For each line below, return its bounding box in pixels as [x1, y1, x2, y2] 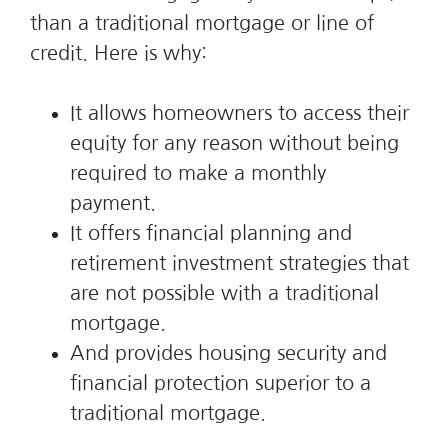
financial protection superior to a [70, 373, 371, 393]
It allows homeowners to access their [70, 103, 409, 123]
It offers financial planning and [70, 223, 352, 243]
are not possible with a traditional [70, 283, 379, 303]
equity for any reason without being [70, 133, 399, 153]
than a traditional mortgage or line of [30, 13, 374, 33]
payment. [70, 193, 162, 213]
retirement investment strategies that [70, 253, 409, 273]
